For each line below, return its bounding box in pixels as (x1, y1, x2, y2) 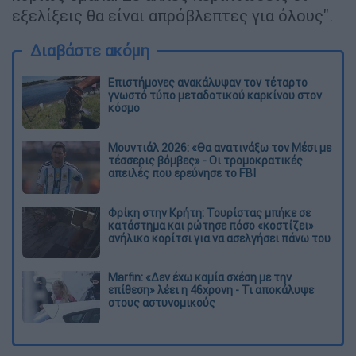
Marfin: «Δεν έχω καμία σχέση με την (108, 270, 292, 285)
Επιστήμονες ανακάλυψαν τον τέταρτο (108, 75, 308, 90)
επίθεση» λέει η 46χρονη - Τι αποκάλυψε (108, 283, 314, 298)
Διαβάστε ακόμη (30, 40, 149, 60)
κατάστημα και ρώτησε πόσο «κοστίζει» (108, 218, 314, 233)
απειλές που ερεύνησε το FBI (108, 165, 256, 180)
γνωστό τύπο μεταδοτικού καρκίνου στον (108, 87, 322, 103)
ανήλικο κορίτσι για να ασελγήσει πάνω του (108, 230, 331, 246)
